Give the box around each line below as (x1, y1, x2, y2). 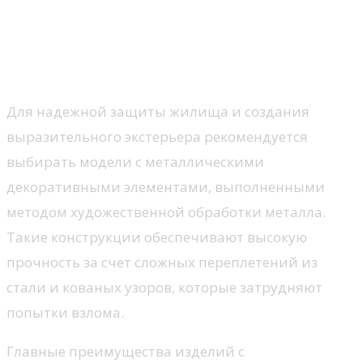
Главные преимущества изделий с (6, 341, 245, 361)
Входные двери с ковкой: (6, 4, 284, 32)
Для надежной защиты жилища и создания (6, 101, 310, 121)
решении (6, 54, 108, 83)
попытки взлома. (6, 302, 124, 322)
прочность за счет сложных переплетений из (6, 252, 318, 271)
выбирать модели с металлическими (6, 152, 264, 171)
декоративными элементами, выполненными (6, 177, 325, 196)
